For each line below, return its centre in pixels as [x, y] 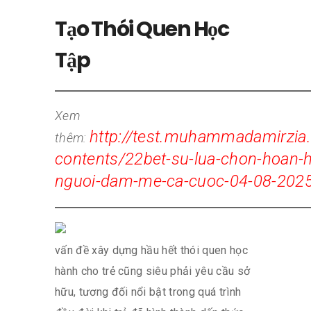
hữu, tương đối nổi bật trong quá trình [148, 292]
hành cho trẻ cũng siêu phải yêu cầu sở [153, 271]
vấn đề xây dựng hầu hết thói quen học [151, 250]
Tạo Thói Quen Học [142, 29]
